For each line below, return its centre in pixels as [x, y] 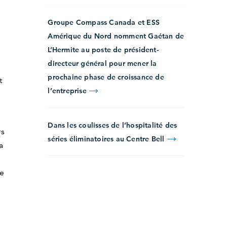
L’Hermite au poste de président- [103, 50]
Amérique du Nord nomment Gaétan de [116, 36]
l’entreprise [68, 91]
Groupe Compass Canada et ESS [104, 23]
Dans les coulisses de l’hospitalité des [112, 125]
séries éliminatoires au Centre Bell [107, 139]
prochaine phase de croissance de [106, 77]
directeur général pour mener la [102, 64]
